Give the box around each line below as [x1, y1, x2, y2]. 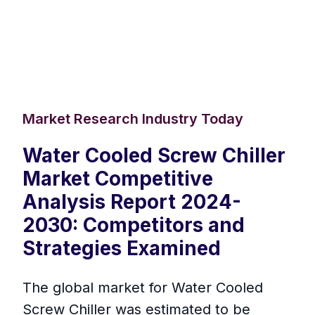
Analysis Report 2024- [22, 190, 241, 214]
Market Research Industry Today [22, 110, 243, 128]
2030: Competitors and [22, 213, 245, 238]
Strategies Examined [22, 236, 221, 261]
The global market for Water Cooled [22, 279, 263, 297]
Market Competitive [22, 167, 213, 191]
